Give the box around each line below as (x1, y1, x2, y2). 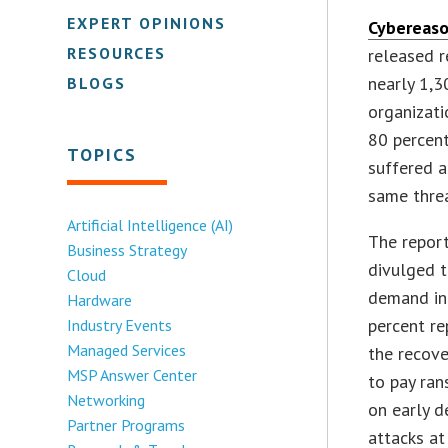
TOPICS (67, 142, 138, 166)
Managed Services (67, 339, 187, 360)
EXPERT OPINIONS (67, 12, 227, 33)
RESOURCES (67, 42, 167, 63)
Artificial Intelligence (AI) (67, 214, 234, 235)
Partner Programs (67, 414, 186, 435)
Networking (67, 389, 146, 410)
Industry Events (67, 314, 173, 335)
